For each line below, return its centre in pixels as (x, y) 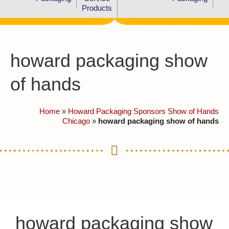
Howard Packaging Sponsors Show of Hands (143, 111)
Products (97, 8)
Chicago (76, 121)
